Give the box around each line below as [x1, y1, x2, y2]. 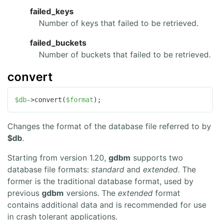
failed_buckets [30, 38, 87, 48]
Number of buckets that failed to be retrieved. [39, 50, 211, 60]
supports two [131, 152, 183, 163]
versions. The [64, 188, 118, 198]
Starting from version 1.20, [7, 152, 109, 163]
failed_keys [30, 6, 74, 17]
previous [7, 188, 42, 198]
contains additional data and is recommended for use [7, 199, 206, 210]
